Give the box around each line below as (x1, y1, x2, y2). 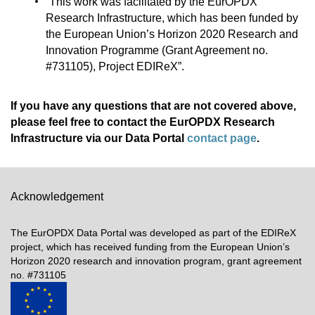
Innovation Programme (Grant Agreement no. (46, 44, 268, 56)
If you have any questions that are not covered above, (11, 100, 296, 112)
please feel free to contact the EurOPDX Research (11, 116, 275, 129)
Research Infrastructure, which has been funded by (46, 11, 298, 24)
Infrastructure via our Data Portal (11, 132, 187, 145)
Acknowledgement (11, 191, 103, 203)
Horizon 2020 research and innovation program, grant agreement (11, 255, 302, 267)
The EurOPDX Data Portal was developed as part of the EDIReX (11, 227, 296, 239)
